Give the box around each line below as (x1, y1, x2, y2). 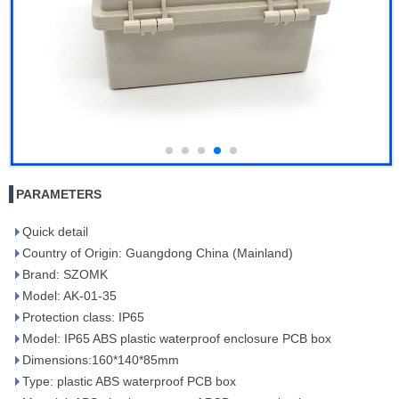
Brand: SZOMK (22, 267, 108, 281)
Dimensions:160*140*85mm (22, 353, 179, 367)
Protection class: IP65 (22, 310, 144, 324)
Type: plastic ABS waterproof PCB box (22, 374, 236, 388)
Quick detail (22, 224, 88, 239)
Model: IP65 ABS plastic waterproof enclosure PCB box (22, 331, 331, 346)
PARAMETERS (16, 187, 102, 201)
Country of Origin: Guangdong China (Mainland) (22, 246, 293, 260)
